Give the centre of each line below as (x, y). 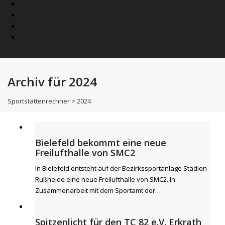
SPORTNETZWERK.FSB (58, 37)
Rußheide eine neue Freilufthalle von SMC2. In (105, 179)
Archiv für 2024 (52, 82)
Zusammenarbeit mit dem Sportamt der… (98, 190)
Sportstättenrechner (39, 101)
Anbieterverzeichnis (54, 15)
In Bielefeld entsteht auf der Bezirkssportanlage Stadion (121, 168)
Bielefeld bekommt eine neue (101, 143)
